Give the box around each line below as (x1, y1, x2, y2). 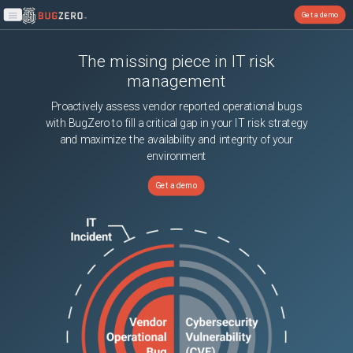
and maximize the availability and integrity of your (59, 133, 294, 147)
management (126, 71, 226, 91)
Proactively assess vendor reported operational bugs (50, 100, 303, 113)
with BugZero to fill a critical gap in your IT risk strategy (45, 117, 308, 130)
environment (147, 150, 206, 163)
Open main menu (12, 16, 66, 25)
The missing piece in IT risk (78, 51, 275, 71)
